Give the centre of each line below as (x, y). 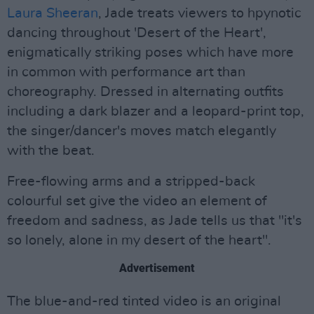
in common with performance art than (126, 72)
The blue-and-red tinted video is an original (144, 301)
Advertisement (157, 268)
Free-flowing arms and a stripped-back (131, 181)
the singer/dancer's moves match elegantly (142, 131)
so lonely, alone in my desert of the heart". (139, 240)
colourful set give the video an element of (137, 201)
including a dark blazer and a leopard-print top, (156, 111)
